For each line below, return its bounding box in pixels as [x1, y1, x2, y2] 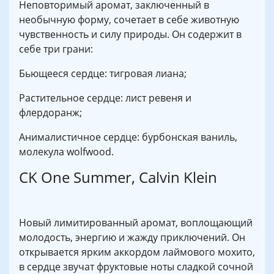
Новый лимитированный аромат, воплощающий [19, 216, 253, 230]
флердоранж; [19, 106, 82, 120]
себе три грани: [19, 42, 93, 56]
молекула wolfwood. [19, 145, 114, 159]
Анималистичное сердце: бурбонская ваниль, [19, 130, 237, 144]
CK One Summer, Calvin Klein [19, 167, 217, 188]
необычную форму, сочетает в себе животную [19, 13, 239, 27]
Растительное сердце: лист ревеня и [19, 91, 191, 105]
